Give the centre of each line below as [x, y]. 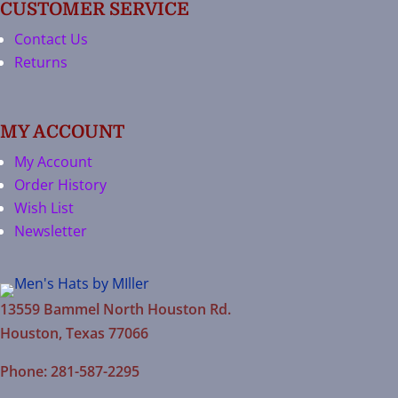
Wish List [44, 208]
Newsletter [51, 231]
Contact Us [51, 40]
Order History [60, 185]
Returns [41, 63]
